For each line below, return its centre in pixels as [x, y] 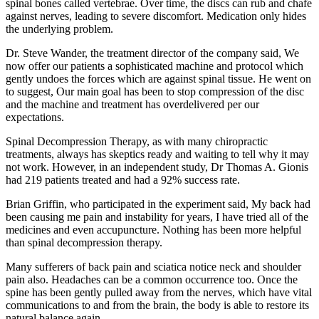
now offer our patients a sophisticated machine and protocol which [155, 66]
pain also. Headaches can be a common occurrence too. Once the [152, 279]
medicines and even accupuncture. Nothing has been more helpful [153, 229]
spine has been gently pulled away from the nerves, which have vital [159, 292]
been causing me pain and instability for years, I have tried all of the [157, 216]
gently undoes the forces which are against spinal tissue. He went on [158, 78]
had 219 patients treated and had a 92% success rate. [123, 179]
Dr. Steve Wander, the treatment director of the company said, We [152, 53]
